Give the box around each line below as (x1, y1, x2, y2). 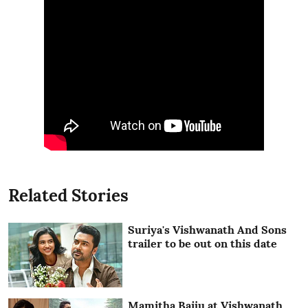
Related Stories (8, 185, 129, 207)
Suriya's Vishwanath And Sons (128, 223, 287, 237)
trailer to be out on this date (128, 236, 278, 251)
